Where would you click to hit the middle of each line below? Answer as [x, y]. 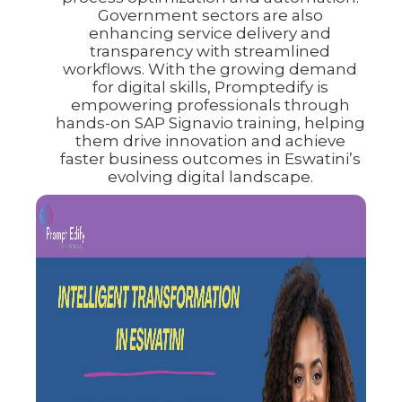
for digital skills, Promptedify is [210, 87]
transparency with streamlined [210, 51]
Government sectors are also [210, 15]
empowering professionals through [210, 105]
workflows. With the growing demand [210, 69]
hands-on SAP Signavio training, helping [210, 122]
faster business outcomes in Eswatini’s [210, 158]
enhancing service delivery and [210, 33]
